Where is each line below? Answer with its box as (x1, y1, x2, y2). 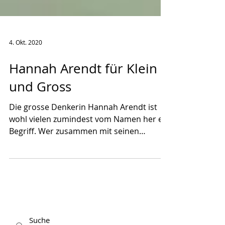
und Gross (9, 103, 71, 121)
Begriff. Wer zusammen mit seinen (9, 151, 139, 162)
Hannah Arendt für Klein (9, 85, 157, 102)
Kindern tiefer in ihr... (9, 163, 89, 174)
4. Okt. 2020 (9, 63, 42, 71)
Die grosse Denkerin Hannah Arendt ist (9, 127, 157, 138)
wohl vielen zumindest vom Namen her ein (9, 139, 170, 150)
